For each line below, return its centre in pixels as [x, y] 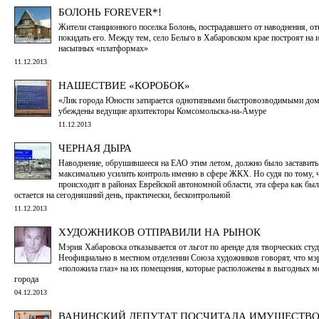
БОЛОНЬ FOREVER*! [110, 12]
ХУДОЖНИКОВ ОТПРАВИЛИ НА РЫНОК [159, 232]
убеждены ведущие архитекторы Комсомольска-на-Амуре [162, 111]
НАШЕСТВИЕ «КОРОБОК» [124, 85]
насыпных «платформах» [103, 48]
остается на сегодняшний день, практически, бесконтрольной [122, 195]
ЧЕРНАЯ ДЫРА [95, 148]
